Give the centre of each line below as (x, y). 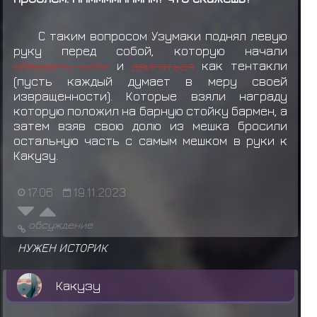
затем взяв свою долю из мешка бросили (150, 126)
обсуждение (60, 225)
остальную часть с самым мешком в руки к (150, 141)
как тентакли (241, 66)
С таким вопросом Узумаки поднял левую (163, 36)
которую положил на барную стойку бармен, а (150, 111)
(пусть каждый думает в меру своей (150, 81)
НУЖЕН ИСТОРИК (63, 248)
